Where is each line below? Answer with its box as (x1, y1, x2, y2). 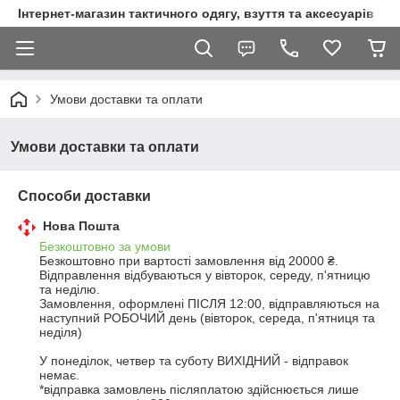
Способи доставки (18, 188, 151, 204)
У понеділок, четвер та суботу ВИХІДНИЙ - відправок (39, 354, 348, 368)
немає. (39, 368, 79, 382)
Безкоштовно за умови (39, 239, 171, 254)
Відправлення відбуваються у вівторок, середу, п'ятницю (39, 268, 371, 282)
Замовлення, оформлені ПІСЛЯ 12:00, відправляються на (39, 296, 379, 311)
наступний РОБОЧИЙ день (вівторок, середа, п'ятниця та (39, 311, 375, 325)
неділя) (39, 325, 82, 339)
